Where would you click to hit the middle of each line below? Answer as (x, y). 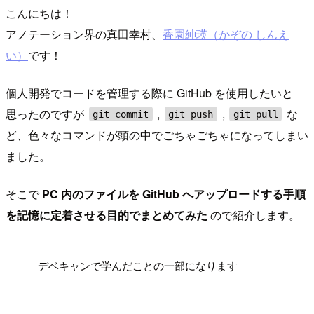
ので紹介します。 (254, 214)
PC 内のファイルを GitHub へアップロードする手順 (174, 193)
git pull (255, 114)
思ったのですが (46, 114)
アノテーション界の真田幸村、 (84, 34)
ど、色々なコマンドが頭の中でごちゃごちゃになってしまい (157, 135)
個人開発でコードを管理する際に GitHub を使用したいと (149, 93)
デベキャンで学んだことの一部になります (138, 265)
